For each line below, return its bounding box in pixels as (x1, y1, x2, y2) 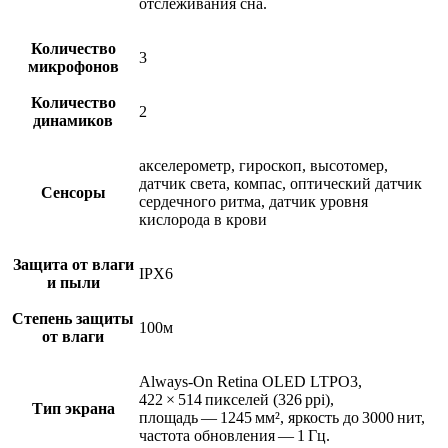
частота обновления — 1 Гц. (139, 426, 330, 444)
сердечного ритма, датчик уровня (139, 192, 368, 210)
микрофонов (27, 57, 119, 75)
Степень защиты (12, 309, 134, 327)
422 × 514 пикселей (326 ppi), (139, 390, 334, 408)
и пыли (46, 273, 100, 291)
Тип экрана (31, 399, 115, 417)
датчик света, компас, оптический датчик (139, 174, 422, 192)
